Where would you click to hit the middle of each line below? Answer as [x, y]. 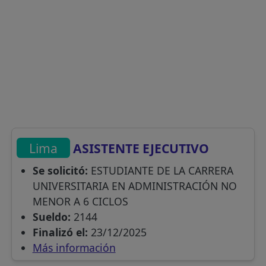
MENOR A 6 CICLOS [80, 201]
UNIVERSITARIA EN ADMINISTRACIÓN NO [134, 186]
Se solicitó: [60, 170]
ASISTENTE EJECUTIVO [140, 148]
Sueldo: [51, 216]
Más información [74, 247]
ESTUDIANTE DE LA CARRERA [160, 170]
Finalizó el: [60, 232]
